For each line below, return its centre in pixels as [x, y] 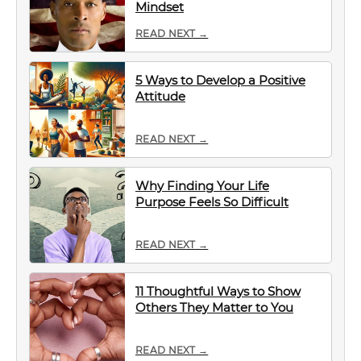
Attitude [160, 96]
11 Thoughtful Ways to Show [218, 291]
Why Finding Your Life [202, 186]
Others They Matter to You [214, 307]
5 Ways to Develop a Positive [220, 80]
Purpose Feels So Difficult [212, 202]
